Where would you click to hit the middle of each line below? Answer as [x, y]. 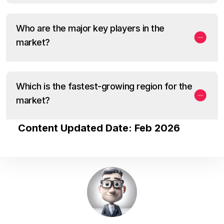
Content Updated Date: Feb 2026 [99, 128]
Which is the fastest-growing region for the [104, 86]
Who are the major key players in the [90, 28]
